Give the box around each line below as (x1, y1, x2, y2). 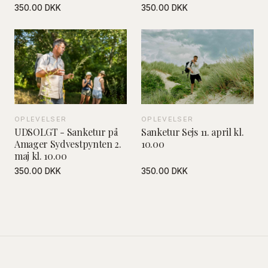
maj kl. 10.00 (14, 149, 67, 162)
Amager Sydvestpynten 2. (14, 137, 121, 150)
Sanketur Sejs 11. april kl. (141, 125, 244, 138)
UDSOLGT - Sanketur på (14, 125, 118, 138)
